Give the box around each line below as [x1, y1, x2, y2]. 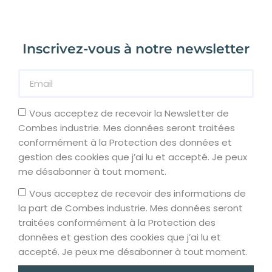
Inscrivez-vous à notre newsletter [22, 41, 250, 58]
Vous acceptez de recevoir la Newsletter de [29, 107, 229, 120]
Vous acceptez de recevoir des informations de [29, 187, 246, 200]
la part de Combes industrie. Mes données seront [18, 202, 243, 215]
